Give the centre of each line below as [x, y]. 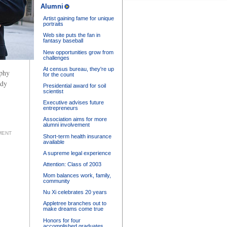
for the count [59, 74]
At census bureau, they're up [79, 69]
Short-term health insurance [77, 136]
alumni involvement [66, 125]
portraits [53, 24]
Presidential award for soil [74, 85]
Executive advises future [73, 103]
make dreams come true [73, 209]
